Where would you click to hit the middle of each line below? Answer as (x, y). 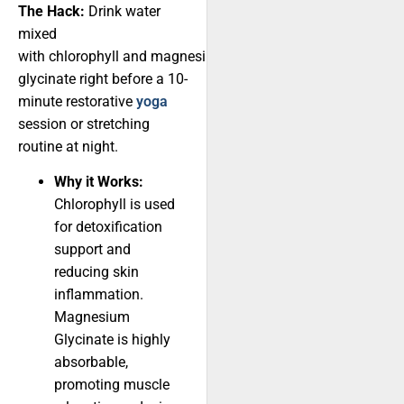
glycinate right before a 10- (103, 78)
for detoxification (108, 227)
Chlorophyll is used (115, 205)
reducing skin (96, 272)
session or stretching (84, 124)
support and (92, 250)
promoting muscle (112, 385)
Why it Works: (99, 182)
